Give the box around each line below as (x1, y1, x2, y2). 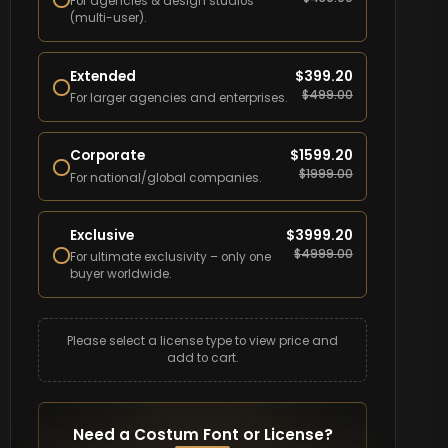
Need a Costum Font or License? (72, 424, 333, 446)
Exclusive (69, 226, 134, 246)
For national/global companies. (69, 169, 262, 186)
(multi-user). (69, 10, 147, 27)
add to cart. (166, 350, 239, 367)
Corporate (69, 146, 145, 166)
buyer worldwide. (69, 266, 172, 283)
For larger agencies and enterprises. (69, 89, 288, 106)
